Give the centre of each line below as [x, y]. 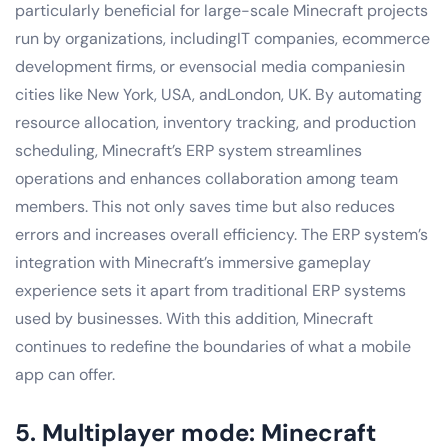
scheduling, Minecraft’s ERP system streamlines [188, 150]
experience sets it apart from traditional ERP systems [210, 290]
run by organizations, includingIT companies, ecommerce [222, 38]
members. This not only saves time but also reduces [205, 206]
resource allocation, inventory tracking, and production [215, 122]
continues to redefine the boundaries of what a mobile [213, 346]
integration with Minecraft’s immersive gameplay [193, 262]
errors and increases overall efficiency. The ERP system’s [221, 234]
